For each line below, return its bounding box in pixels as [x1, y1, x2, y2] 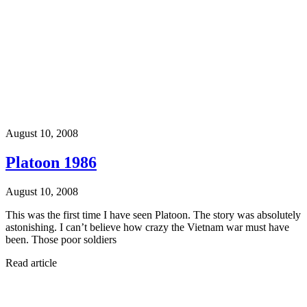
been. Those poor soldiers [5, 234, 116, 246]
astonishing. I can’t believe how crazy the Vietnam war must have [5, 221, 289, 234]
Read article [5, 257, 57, 269]
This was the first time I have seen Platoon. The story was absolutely [5, 209, 301, 221]
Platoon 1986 [5, 153, 97, 172]
